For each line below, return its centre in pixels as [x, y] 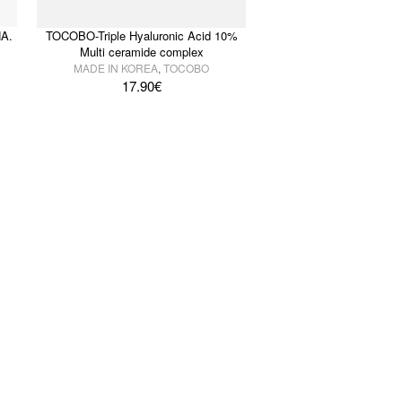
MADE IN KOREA [116, 68]
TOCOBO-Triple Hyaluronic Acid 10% [141, 36]
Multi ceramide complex [141, 52]
